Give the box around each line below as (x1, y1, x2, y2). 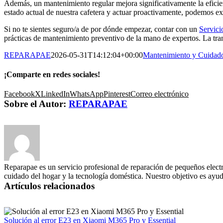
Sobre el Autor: (4, 99, 69, 110)
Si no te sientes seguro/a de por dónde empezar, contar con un (4, 24, 199, 33)
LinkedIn (41, 90, 70, 99)
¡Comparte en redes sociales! (4, 70, 100, 79)
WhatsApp (70, 90, 104, 99)
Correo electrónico (130, 90, 189, 99)
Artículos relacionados (4, 181, 95, 192)
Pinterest (104, 90, 130, 99)
